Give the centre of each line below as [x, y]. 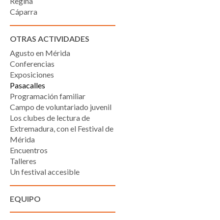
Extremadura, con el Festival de [62, 128]
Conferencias [32, 63]
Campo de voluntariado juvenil [61, 107]
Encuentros [29, 150]
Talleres [23, 161]
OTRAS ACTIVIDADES [50, 38]
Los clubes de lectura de [50, 117]
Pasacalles [27, 85]
